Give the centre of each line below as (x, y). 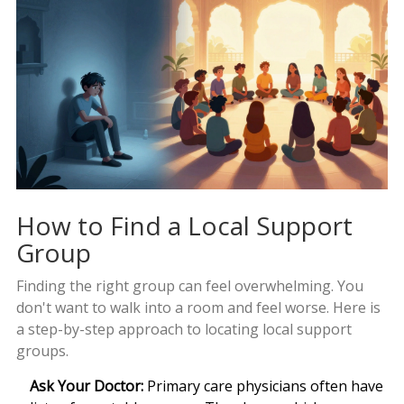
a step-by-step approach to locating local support (184, 330)
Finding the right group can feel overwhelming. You (189, 286)
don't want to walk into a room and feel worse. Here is (198, 308)
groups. (42, 351)
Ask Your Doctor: (86, 386)
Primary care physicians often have (263, 386)
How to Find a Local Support (184, 226)
